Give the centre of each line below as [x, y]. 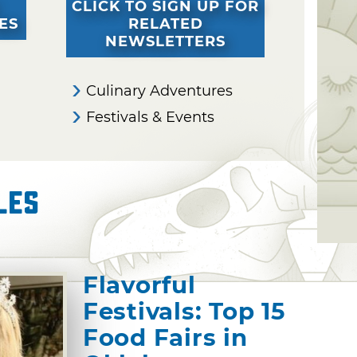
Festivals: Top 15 [184, 312]
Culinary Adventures [160, 91]
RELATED [165, 24]
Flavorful [139, 285]
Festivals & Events [151, 118]
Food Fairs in [165, 338]
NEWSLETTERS [165, 41]
